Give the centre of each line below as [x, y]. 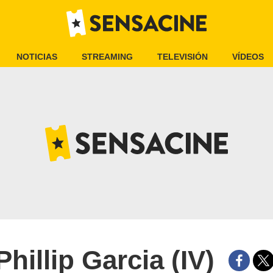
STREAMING [107, 57]
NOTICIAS [37, 57]
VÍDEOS [248, 57]
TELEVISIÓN [183, 57]
